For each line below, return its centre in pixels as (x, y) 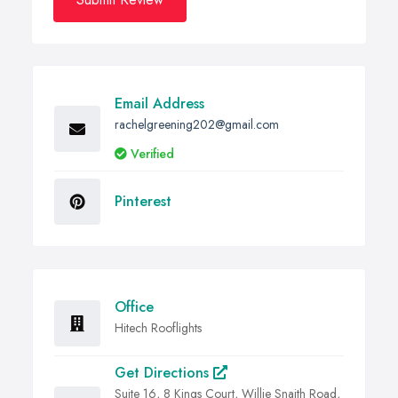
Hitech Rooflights (158, 328)
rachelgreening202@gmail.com (197, 125)
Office (134, 307)
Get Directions (164, 373)
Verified (152, 154)
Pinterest (143, 202)
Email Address (159, 104)
